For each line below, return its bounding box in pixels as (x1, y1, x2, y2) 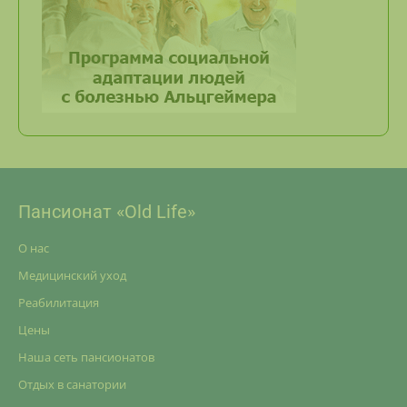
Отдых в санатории (18, 376, 126, 392)
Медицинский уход (18, 267, 126, 283)
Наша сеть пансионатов (18, 349, 154, 365)
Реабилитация (18, 294, 99, 311)
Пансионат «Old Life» (18, 201, 195, 223)
